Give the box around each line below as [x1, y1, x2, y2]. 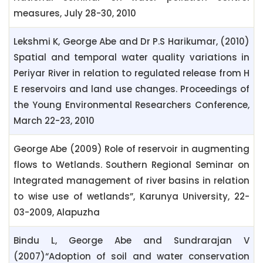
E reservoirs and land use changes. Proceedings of [14, 83, 249, 96]
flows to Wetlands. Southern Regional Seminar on [14, 159, 249, 171]
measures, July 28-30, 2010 [14, 7, 136, 20]
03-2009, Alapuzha [14, 206, 100, 219]
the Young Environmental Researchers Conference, [14, 99, 249, 112]
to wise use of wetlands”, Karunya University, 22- [14, 190, 249, 203]
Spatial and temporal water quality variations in [14, 51, 249, 64]
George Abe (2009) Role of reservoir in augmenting [14, 143, 249, 156]
